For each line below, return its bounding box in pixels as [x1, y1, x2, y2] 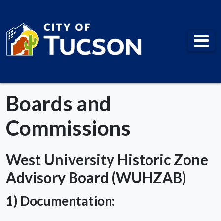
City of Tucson [5, 25, 99, 43]
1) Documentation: [6, 192, 115, 209]
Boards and [6, 90, 111, 115]
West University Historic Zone [6, 150, 208, 168]
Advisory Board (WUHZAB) [6, 168, 186, 186]
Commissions [6, 115, 131, 140]
